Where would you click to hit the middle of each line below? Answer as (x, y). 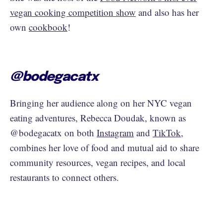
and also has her (167, 12)
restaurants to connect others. (64, 177)
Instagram (115, 132)
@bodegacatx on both (53, 132)
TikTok (167, 132)
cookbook (48, 27)
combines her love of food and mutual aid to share (105, 147)
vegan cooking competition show (73, 12)
